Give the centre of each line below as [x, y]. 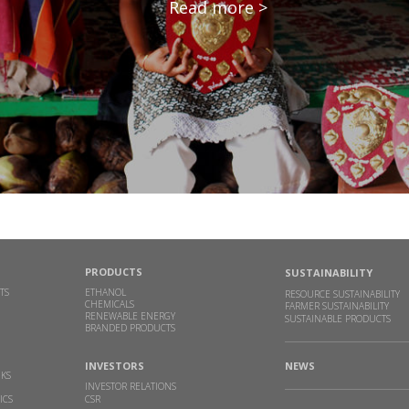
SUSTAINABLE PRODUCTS [338, 319]
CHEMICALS [109, 304]
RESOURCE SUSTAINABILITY [343, 294]
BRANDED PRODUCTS [130, 328]
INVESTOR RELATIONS [130, 387]
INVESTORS [114, 366]
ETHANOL [105, 293]
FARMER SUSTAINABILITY [337, 306]
